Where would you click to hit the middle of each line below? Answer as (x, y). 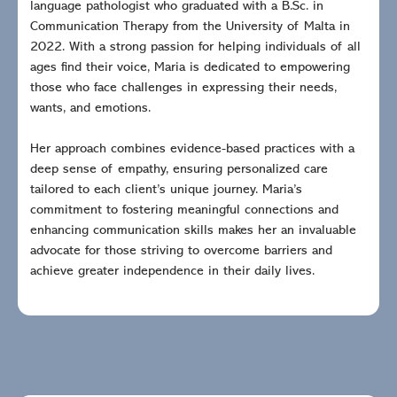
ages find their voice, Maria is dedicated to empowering (190, 68)
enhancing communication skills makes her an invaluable (193, 231)
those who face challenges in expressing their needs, (183, 89)
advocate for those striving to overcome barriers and (181, 252)
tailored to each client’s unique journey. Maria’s (166, 191)
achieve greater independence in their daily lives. (172, 272)
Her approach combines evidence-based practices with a (192, 150)
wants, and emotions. (90, 109)
